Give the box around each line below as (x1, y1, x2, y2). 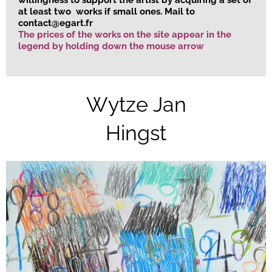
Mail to (165, 5, 195, 17)
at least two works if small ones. (18, 5, 165, 17)
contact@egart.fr (18, 17, 93, 29)
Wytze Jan (86, 92, 186, 117)
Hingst (106, 120, 166, 145)
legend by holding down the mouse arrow (18, 40, 204, 52)
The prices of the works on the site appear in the (18, 29, 231, 40)
